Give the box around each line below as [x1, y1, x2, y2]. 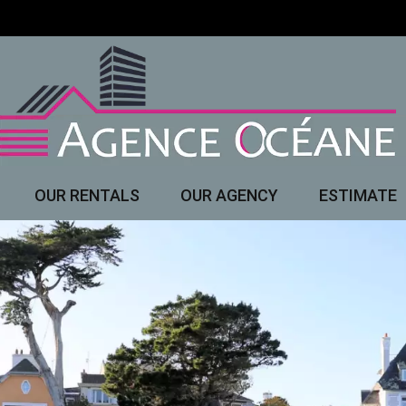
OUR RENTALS [34, 186, 140, 206]
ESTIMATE [318, 186, 397, 206]
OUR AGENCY [179, 186, 278, 206]
